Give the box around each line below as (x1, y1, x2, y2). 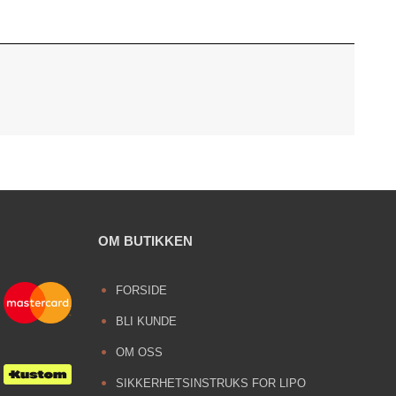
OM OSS (115, 345, 163, 359)
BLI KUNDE (115, 314, 177, 328)
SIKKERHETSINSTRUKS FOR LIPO (115, 376, 306, 390)
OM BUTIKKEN (98, 232, 193, 248)
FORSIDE (115, 283, 167, 297)
